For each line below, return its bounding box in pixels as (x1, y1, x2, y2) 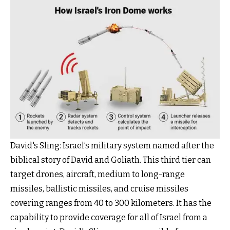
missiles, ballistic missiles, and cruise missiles (10, 183, 188, 194)
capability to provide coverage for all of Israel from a (10, 212, 207, 222)
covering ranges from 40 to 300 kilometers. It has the (10, 198, 212, 208)
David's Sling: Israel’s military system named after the (10, 140, 214, 150)
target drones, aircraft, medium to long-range (10, 169, 185, 179)
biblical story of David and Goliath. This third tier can (10, 155, 211, 165)
